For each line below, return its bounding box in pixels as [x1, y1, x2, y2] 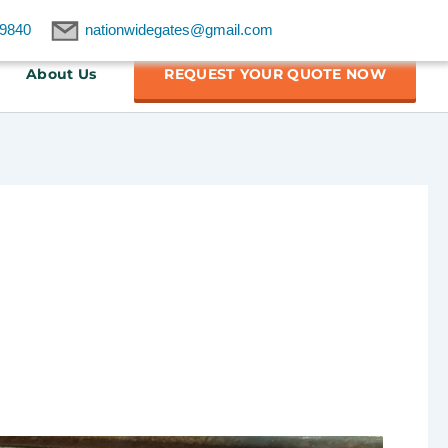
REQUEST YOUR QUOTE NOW [164, 64, 386, 83]
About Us [25, 64, 97, 83]
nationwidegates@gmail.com [84, 21, 273, 38]
